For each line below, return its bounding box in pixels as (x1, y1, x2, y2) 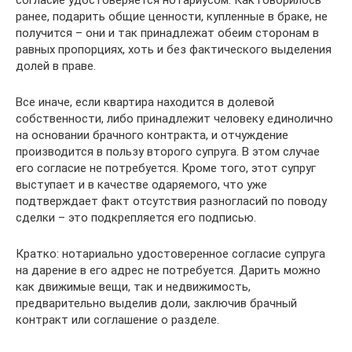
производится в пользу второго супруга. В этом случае (16, 145, 320, 159)
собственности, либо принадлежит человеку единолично (16, 112, 333, 126)
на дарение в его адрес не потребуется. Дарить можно (16, 263, 321, 277)
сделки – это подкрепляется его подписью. (16, 211, 256, 225)
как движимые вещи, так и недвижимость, (16, 280, 251, 294)
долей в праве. (16, 59, 96, 73)
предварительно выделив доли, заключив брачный (16, 296, 297, 310)
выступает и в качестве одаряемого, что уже (16, 178, 267, 192)
